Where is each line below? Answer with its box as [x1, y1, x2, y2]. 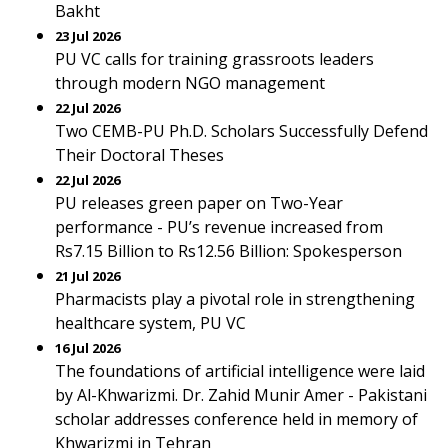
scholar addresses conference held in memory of [55, 408, 418, 430]
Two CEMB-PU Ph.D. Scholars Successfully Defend [55, 120, 428, 142]
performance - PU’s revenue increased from [55, 216, 383, 238]
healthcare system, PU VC [55, 312, 246, 334]
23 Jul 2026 [55, 27, 120, 45]
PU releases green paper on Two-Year [55, 192, 343, 214]
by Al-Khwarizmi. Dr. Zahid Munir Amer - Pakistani [55, 384, 427, 406]
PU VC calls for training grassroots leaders [55, 48, 374, 70]
